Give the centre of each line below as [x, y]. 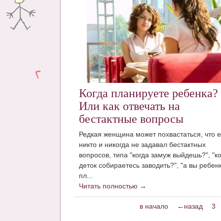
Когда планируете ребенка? [148, 93]
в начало [154, 206]
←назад [190, 206]
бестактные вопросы [131, 119]
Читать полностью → [113, 186]
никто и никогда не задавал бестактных [142, 144]
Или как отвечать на [129, 106]
